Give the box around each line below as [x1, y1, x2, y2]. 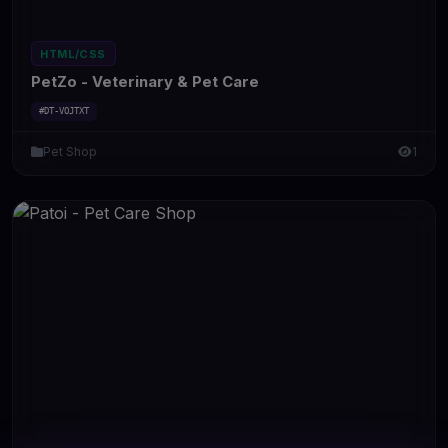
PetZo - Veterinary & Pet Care [30, 73, 259, 92]
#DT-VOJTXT [38, 106, 89, 117]
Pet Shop [42, 143, 97, 159]
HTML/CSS [40, 46, 106, 61]
